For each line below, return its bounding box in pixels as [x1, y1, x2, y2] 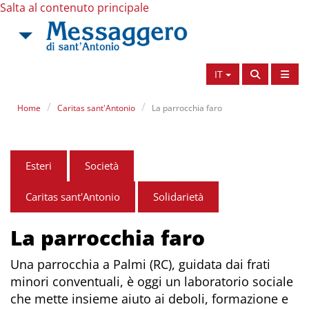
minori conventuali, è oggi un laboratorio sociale [10, 273, 293, 290]
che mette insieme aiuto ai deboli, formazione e [10, 290, 288, 307]
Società [85, 159, 119, 172]
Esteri [26, 159, 52, 172]
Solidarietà [153, 190, 203, 203]
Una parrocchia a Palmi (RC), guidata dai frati [10, 256, 270, 272]
